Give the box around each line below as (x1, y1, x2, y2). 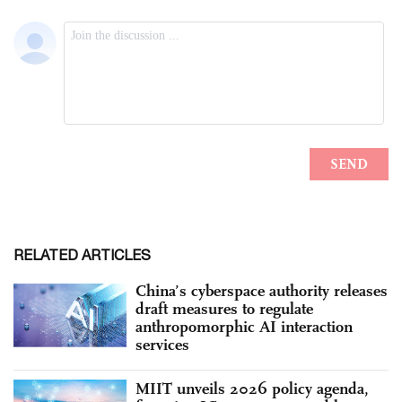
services (135, 334, 189, 354)
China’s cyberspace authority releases (135, 280, 388, 301)
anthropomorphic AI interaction (135, 316, 353, 336)
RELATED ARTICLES (13, 246, 151, 263)
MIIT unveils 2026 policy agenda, (135, 378, 369, 398)
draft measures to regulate (135, 298, 313, 319)
